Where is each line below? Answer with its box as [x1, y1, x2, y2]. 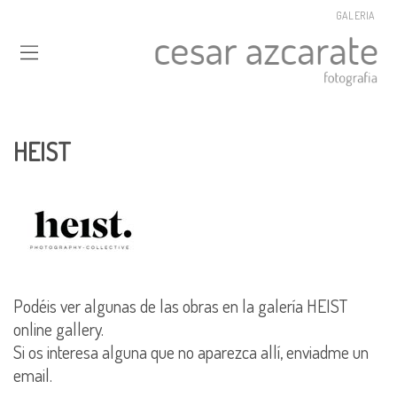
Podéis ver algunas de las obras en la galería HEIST [13, 293, 347, 317]
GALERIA [335, 9, 375, 22]
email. [13, 362, 52, 386]
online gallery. [13, 316, 104, 340]
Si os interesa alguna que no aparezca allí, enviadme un [13, 339, 369, 363]
